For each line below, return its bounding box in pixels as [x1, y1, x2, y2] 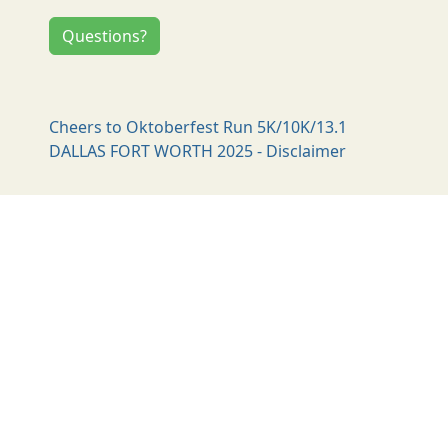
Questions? [62, 25, 148, 47]
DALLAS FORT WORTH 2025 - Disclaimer [49, 140, 347, 162]
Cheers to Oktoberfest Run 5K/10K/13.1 [49, 116, 348, 138]
